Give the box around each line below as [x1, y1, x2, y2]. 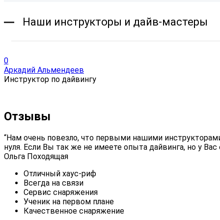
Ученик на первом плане [24, 196, 114, 206]
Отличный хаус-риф [24, 168, 96, 178]
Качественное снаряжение [24, 206, 124, 216]
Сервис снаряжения [24, 187, 98, 197]
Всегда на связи [24, 178, 83, 188]
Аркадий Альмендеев [4, 65, 84, 75]
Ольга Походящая [4, 151, 68, 161]
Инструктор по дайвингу [4, 74, 96, 84]
